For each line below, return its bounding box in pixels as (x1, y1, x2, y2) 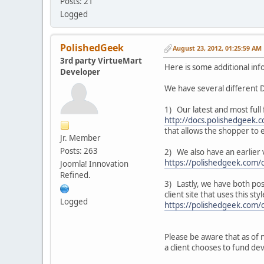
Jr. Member (60, 132, 101, 143)
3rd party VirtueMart (60, 55, 142, 66)
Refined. (60, 169, 91, 180)
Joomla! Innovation (60, 158, 128, 169)
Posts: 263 (60, 145, 98, 156)
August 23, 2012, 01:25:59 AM (173, 44, 262, 53)
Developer (60, 66, 100, 77)
